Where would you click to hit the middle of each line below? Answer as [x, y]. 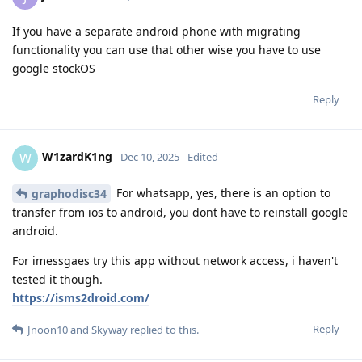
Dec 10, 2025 [150, 157]
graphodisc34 [69, 194]
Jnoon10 [48, 330]
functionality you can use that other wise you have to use [166, 49]
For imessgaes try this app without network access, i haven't [175, 261]
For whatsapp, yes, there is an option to [222, 192]
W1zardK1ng [77, 157]
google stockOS [54, 68]
